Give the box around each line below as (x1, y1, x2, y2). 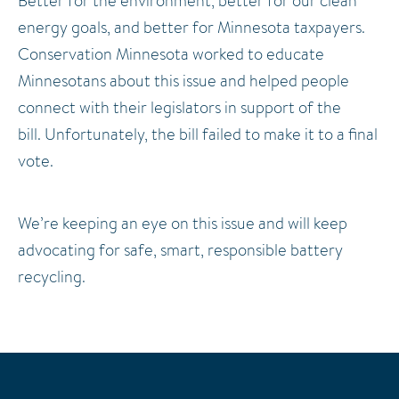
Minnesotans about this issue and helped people (18, 70, 349, 91)
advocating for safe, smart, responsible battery (18, 240, 343, 260)
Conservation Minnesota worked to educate (18, 44, 324, 64)
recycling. (18, 266, 89, 287)
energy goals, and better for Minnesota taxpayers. (18, 17, 365, 37)
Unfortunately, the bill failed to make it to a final (45, 124, 378, 144)
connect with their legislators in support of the (18, 97, 341, 118)
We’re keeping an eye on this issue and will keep (18, 213, 347, 233)
